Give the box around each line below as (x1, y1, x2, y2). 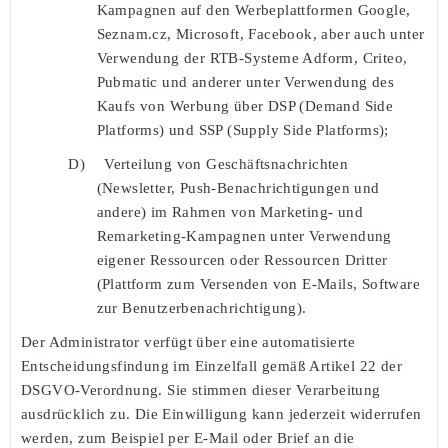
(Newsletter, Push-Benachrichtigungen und (96, 179, 380, 196)
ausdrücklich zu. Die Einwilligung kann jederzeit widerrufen (21, 405, 422, 422)
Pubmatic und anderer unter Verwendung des (96, 73, 394, 90)
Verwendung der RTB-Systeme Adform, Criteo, (96, 49, 408, 66)
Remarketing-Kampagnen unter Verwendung (96, 227, 392, 244)
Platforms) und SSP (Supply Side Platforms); (96, 121, 389, 138)
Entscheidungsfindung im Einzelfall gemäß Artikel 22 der (21, 357, 402, 374)
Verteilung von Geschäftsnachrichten (104, 155, 349, 172)
